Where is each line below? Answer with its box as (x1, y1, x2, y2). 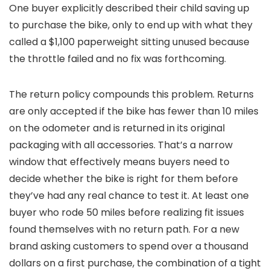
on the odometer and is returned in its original (9, 121, 225, 135)
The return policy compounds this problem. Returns (9, 87, 254, 101)
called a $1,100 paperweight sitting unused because (9, 34, 250, 49)
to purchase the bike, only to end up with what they (9, 17, 253, 32)
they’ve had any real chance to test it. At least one (9, 188, 249, 202)
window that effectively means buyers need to (9, 154, 230, 169)
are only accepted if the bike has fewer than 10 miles (9, 104, 259, 118)
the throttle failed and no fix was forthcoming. (9, 51, 226, 66)
